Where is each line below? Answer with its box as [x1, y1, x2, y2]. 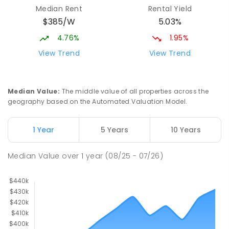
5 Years [101, 125, 128, 135]
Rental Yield [148, 3, 192, 14]
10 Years [170, 125, 201, 135]
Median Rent [35, 3, 83, 14]
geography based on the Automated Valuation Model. [8, 97, 188, 106]
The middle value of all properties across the [61, 87, 209, 96]
